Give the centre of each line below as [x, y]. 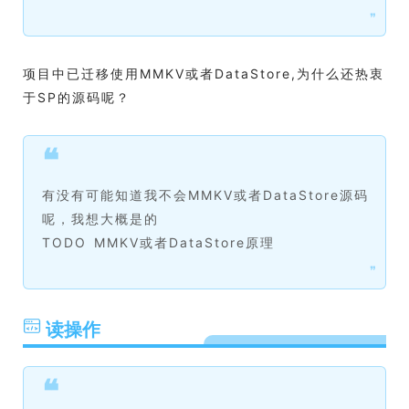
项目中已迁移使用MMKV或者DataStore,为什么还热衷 [204, 73]
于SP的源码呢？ [77, 97]
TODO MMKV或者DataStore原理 [158, 242]
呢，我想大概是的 [100, 219]
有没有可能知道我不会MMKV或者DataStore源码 [205, 195]
